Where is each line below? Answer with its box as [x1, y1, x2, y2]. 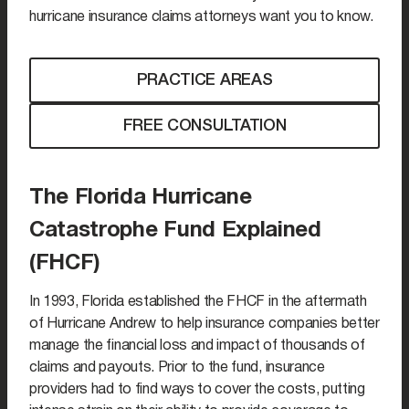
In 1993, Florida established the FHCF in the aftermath [29, 296, 367, 309]
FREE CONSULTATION [122, 119, 287, 134]
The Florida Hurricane [29, 188, 252, 209]
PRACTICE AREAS [136, 72, 273, 88]
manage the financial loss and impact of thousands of [29, 340, 365, 353]
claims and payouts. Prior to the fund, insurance [29, 362, 325, 375]
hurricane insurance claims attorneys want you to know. [29, 10, 373, 24]
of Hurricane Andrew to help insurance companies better [29, 318, 380, 331]
